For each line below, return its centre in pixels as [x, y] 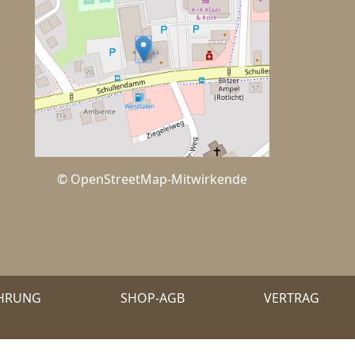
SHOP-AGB [153, 298]
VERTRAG [292, 298]
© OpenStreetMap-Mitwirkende [152, 179]
